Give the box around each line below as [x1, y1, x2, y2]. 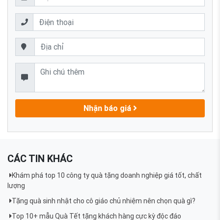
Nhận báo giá [83, 103, 133, 113]
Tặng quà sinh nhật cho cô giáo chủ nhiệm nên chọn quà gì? [11, 196, 195, 205]
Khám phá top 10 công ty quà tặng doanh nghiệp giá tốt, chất [11, 170, 202, 180]
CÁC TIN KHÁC [7, 152, 73, 165]
